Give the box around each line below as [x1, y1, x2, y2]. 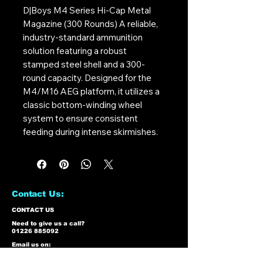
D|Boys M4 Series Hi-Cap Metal [23, 4, 151, 16]
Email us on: [12, 241, 50, 248]
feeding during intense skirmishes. [23, 126, 158, 137]
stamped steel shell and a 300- [23, 58, 145, 70]
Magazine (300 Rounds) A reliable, [23, 18, 158, 29]
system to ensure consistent [23, 112, 138, 124]
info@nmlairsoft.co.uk [12, 248, 80, 255]
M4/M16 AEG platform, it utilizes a [23, 85, 160, 97]
